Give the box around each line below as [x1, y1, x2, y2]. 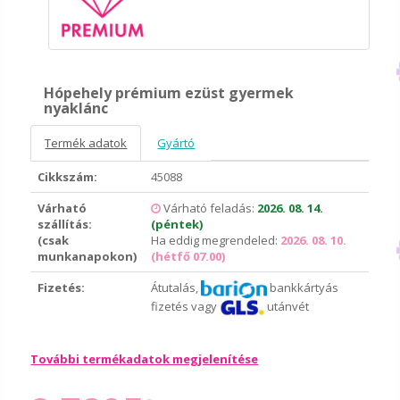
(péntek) [151, 216, 204, 233]
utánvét [264, 297, 310, 314]
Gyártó [157, 135, 196, 152]
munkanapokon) [37, 248, 137, 265]
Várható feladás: [163, 200, 258, 217]
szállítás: [37, 216, 93, 233]
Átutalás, [151, 279, 202, 296]
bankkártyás [266, 279, 338, 296]
